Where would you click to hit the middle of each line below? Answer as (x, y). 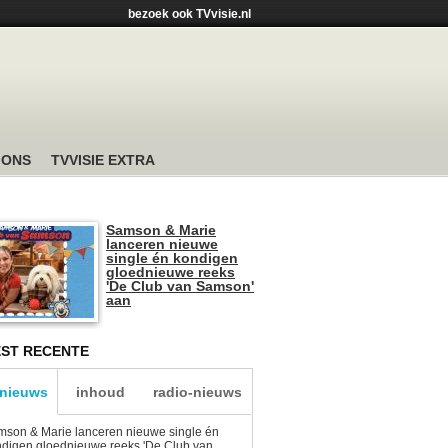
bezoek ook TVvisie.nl (189, 14)
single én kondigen (172, 258)
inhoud (100, 392)
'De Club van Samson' (180, 286)
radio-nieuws (197, 392)
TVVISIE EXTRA (103, 160)
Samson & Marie (161, 230)
